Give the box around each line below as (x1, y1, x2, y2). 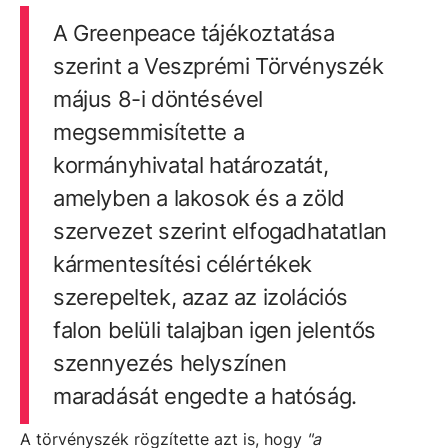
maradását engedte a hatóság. (52, 383, 357, 410)
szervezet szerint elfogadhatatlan (52, 218, 387, 245)
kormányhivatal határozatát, (52, 152, 329, 179)
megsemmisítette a (52, 119, 245, 146)
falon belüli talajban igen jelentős (52, 317, 376, 344)
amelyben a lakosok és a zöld (52, 185, 345, 212)
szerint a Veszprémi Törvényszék (52, 53, 384, 80)
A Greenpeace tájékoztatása (52, 20, 335, 47)
